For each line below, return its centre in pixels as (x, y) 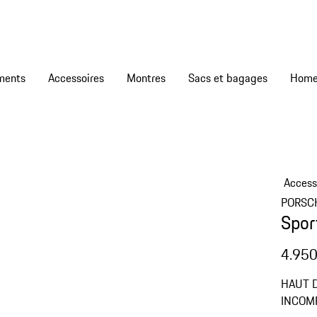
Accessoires (76, 78)
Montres (146, 78)
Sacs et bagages (228, 78)
